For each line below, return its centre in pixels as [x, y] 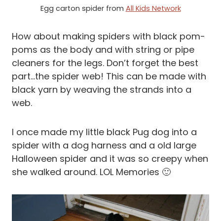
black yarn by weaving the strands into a [102, 90]
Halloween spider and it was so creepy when [110, 159]
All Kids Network [153, 9]
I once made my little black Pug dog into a [104, 132]
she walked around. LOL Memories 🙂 [91, 172]
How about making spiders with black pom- [109, 37]
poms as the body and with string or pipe [103, 50]
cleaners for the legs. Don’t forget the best [105, 63]
